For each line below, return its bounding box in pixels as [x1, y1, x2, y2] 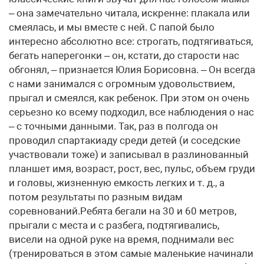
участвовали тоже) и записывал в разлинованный [9, 148, 249, 160]
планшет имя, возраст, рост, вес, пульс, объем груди [9, 163, 255, 174]
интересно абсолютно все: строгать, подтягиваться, [9, 35, 253, 47]
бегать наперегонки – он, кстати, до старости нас [9, 49, 239, 61]
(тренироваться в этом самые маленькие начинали [9, 247, 253, 259]
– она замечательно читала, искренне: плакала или [9, 7, 250, 19]
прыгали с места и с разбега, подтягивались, [9, 219, 219, 231]
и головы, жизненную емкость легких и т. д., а [9, 177, 225, 189]
